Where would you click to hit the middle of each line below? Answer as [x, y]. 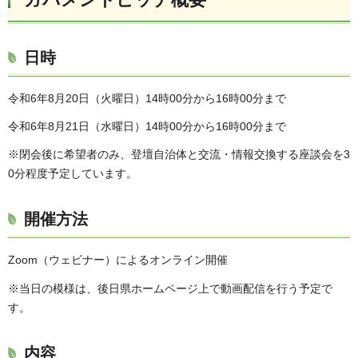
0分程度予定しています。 [73, 174]
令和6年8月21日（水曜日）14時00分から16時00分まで [147, 127]
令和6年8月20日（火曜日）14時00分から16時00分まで [147, 99]
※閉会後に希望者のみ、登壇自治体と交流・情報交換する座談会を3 [179, 155]
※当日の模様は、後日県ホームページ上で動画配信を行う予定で [170, 288]
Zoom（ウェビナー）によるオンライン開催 [118, 260]
